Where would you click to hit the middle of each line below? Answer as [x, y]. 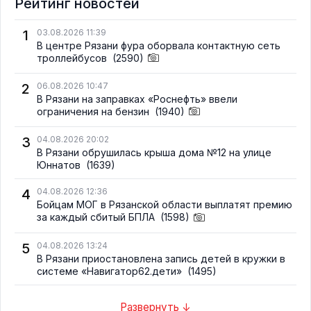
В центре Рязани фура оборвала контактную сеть [159, 46]
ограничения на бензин [94, 112]
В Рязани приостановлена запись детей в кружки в [161, 258]
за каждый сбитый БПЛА [97, 217]
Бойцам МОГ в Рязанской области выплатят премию [165, 205]
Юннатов [60, 165]
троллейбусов [73, 58]
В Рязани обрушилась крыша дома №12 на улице [154, 153]
